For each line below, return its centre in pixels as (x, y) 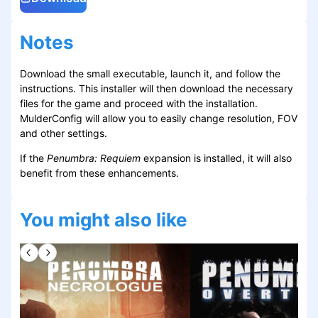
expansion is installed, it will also (216, 158)
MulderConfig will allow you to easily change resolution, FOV (159, 119)
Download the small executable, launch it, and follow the (150, 74)
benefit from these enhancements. (99, 173)
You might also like (104, 220)
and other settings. (64, 133)
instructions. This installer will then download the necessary (157, 89)
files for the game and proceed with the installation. (139, 104)
